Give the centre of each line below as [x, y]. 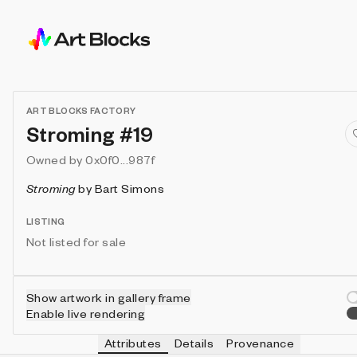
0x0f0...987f [120, 159]
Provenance [260, 343]
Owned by [55, 159]
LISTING [46, 221]
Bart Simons [129, 188]
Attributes [133, 343]
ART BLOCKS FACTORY [81, 110]
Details [194, 343]
